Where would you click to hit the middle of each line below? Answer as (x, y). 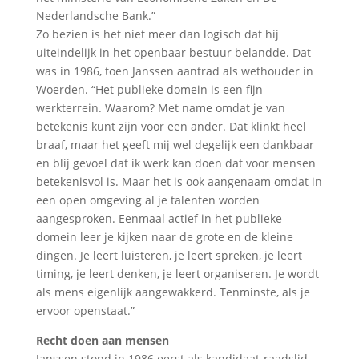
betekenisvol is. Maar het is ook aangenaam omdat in (179, 181)
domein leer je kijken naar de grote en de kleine (164, 236)
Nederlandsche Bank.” (95, 15)
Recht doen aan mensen (102, 340)
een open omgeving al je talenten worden (147, 200)
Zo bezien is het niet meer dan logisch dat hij (157, 34)
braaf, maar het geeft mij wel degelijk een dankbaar (175, 144)
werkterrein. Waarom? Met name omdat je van (160, 107)
